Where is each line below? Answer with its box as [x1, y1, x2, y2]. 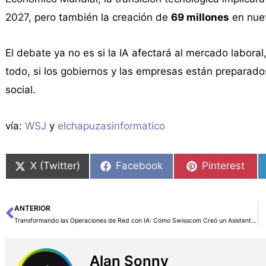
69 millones [170, 11, 229, 23]
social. [5, 84, 36, 96]
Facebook [116, 160, 163, 172]
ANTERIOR [14, 203, 50, 213]
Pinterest [202, 160, 245, 172]
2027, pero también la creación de [5, 11, 171, 23]
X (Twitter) [30, 160, 80, 172]
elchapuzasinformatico [57, 120, 165, 132]
